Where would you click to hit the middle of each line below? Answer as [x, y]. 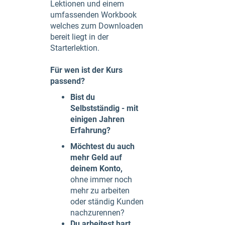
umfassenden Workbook [93, 15]
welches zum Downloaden [97, 26]
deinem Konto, [97, 168]
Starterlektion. [75, 48]
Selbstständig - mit [104, 108]
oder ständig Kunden [107, 201]
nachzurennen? [97, 212]
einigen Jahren [97, 119]
